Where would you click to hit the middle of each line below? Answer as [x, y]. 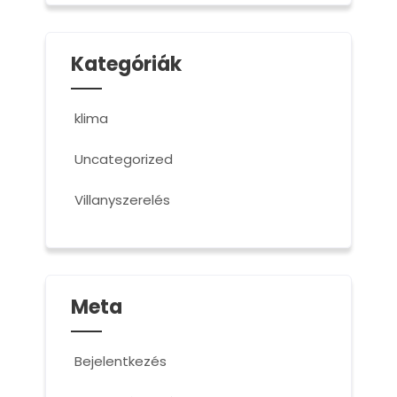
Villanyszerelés [122, 200]
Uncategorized [123, 160]
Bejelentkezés [120, 362]
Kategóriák [126, 65]
